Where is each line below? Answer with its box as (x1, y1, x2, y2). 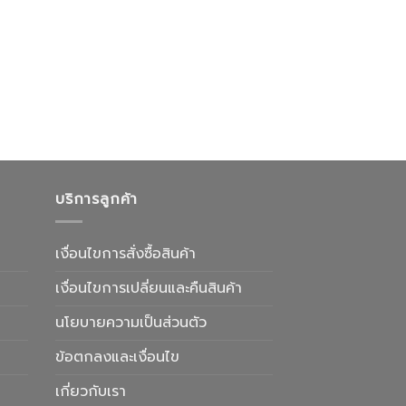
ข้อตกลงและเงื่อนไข (55, 346, 179, 369)
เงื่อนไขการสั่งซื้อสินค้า (55, 243, 196, 266)
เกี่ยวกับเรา (55, 381, 126, 403)
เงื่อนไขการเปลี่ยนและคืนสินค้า (55, 277, 242, 300)
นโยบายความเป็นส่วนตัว (55, 312, 207, 334)
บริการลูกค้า (55, 188, 139, 210)
